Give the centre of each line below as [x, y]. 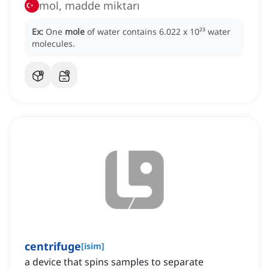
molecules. [53, 44]
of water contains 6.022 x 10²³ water [159, 32]
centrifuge [53, 246]
